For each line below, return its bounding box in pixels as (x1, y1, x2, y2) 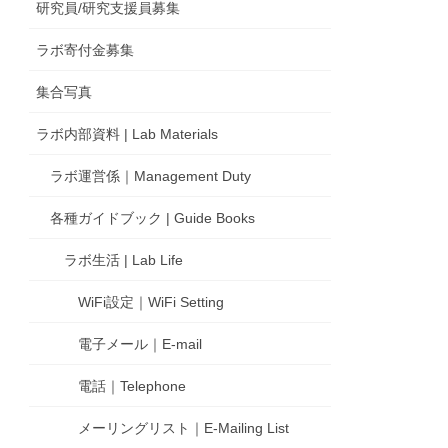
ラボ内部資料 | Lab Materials (36, 126, 219, 143)
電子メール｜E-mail (78, 336, 203, 353)
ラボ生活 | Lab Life (64, 252, 184, 269)
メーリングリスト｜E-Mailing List (78, 420, 290, 437)
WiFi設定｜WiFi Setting (78, 294, 225, 311)
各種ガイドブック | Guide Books (50, 210, 256, 227)
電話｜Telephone (78, 378, 187, 395)
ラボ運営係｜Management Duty (50, 168, 252, 185)
